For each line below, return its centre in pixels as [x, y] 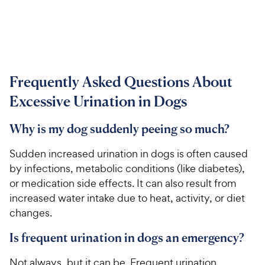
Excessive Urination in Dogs [98, 101]
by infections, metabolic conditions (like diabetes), [127, 169]
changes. [31, 213]
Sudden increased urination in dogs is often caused [129, 154]
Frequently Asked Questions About [121, 82]
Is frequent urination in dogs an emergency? [127, 238]
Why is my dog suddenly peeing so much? [119, 129]
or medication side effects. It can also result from [123, 183]
